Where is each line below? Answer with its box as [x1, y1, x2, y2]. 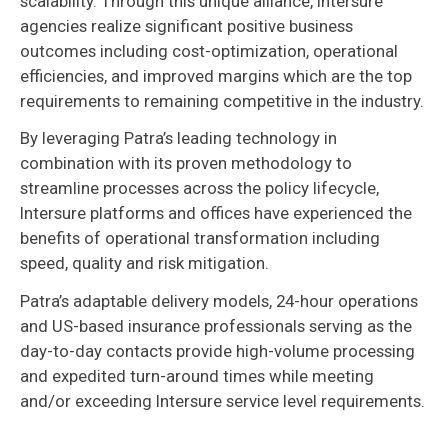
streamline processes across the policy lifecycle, [20, 178, 379, 199]
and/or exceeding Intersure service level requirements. [20, 390, 425, 411]
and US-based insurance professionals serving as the [20, 315, 412, 336]
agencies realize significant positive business [20, 15, 353, 36]
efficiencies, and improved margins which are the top [20, 65, 412, 86]
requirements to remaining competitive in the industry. [20, 90, 428, 111]
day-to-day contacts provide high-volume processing [20, 340, 415, 361]
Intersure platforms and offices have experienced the [20, 203, 412, 224]
